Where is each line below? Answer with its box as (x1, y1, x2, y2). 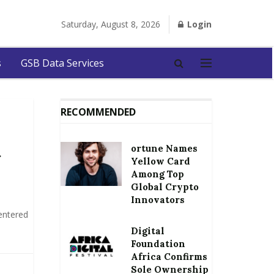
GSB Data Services (21, 56, 104, 70)
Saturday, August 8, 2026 (61, 18, 160, 30)
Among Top (130, 168, 184, 180)
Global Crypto (130, 181, 199, 193)
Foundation (130, 238, 185, 250)
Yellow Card (130, 155, 190, 167)
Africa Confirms (130, 251, 207, 262)
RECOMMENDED (60, 105, 136, 119)
